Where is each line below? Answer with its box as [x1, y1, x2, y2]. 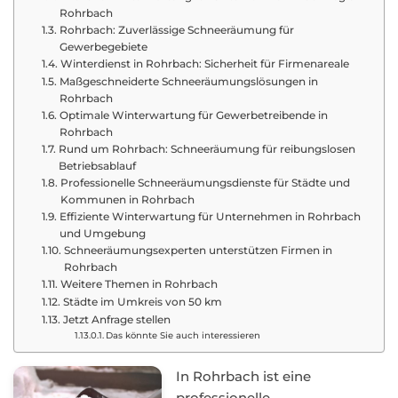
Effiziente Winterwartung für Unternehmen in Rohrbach [59, 210, 361, 223]
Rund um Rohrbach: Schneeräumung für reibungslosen [58, 142, 355, 155]
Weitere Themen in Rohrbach [60, 277, 218, 291]
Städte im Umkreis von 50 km [62, 295, 222, 308]
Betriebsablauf [58, 159, 136, 172]
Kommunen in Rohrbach [60, 193, 195, 206]
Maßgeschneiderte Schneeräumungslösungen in [59, 75, 318, 88]
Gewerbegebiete [59, 40, 147, 53]
